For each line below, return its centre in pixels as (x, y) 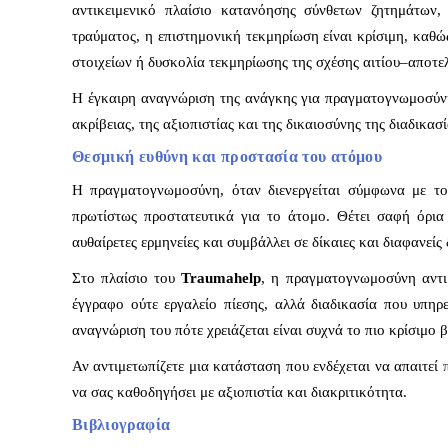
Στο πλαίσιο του (127, 278)
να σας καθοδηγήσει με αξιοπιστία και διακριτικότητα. (239, 392)
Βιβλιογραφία (121, 425)
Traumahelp (221, 278)
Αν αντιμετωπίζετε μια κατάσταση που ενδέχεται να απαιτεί (257, 366)
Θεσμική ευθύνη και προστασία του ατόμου (227, 157)
